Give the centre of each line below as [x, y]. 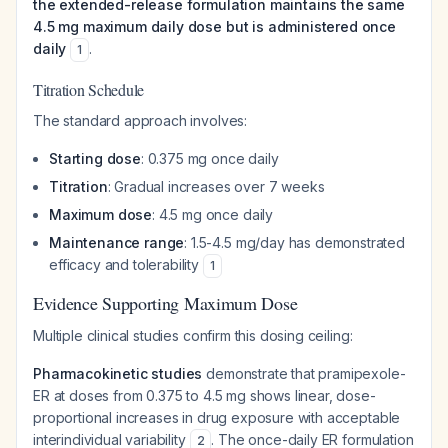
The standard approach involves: [140, 120]
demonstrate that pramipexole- [304, 373]
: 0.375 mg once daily [209, 158]
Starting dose [95, 158]
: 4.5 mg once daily [213, 214]
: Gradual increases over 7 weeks [216, 186]
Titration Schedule [89, 89]
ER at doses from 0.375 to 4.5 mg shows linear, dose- [204, 395]
